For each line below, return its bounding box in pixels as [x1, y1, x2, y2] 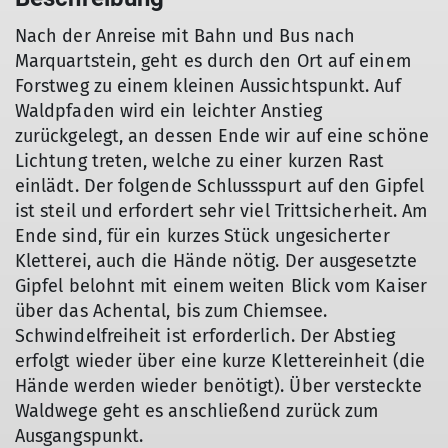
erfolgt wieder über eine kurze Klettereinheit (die [15, 350, 425, 372]
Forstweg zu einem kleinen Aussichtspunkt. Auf [15, 75, 401, 97]
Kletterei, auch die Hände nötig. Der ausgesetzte [15, 250, 417, 272]
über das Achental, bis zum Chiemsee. [15, 300, 327, 322]
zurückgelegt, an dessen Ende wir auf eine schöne [15, 125, 429, 147]
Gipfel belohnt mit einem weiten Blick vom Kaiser [15, 275, 427, 297]
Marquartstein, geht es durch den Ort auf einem [15, 50, 411, 72]
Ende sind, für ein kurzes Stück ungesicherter [15, 225, 390, 247]
